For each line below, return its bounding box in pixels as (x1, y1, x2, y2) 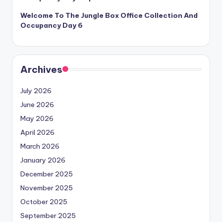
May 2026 (20, 114, 54, 123)
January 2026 (20, 156, 65, 165)
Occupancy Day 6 (20, 21, 83, 30)
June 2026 (20, 100, 54, 110)
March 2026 (20, 142, 59, 151)
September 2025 (20, 211, 76, 221)
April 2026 (20, 128, 55, 137)
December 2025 (20, 169, 73, 179)
